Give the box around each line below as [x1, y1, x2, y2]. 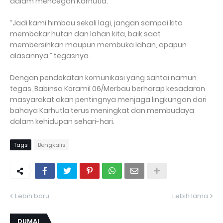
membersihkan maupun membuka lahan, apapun [10, 40, 187, 50]
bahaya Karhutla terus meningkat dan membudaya [10, 106, 194, 115]
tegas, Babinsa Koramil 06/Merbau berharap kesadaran [10, 84, 205, 94]
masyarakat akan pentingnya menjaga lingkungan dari [10, 95, 207, 105]
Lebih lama [172, 191, 208, 201]
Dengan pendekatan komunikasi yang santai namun [10, 73, 197, 83]
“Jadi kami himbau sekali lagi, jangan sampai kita [10, 18, 183, 28]
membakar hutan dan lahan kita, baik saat [10, 29, 161, 39]
